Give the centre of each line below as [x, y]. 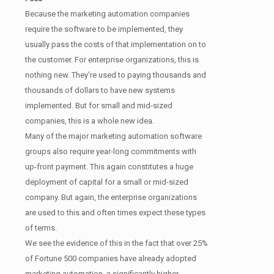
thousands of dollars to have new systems [100, 90]
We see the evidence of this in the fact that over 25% [117, 243]
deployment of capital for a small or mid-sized [107, 182]
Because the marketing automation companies [107, 13]
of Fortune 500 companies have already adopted [111, 258]
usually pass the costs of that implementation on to [116, 44]
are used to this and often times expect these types [115, 212]
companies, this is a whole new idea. [90, 120]
